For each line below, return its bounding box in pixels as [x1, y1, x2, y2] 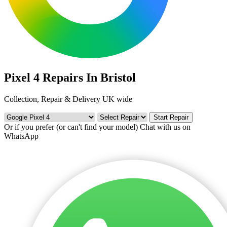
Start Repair [154, 113, 188, 121]
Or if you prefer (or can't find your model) [4, 122, 138, 131]
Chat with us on [140, 122, 191, 131]
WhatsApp [4, 131, 39, 140]
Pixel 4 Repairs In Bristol [4, 70, 136, 84]
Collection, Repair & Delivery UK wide [4, 94, 132, 103]
